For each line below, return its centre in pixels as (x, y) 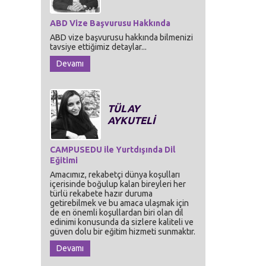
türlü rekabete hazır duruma (101, 194)
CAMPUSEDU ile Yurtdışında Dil (113, 150)
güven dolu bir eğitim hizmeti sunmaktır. (123, 232)
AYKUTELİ (131, 120)
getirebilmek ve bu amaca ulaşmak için (119, 203)
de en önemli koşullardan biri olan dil (117, 213)
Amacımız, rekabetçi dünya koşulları (115, 175)
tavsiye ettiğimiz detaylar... (98, 47)
